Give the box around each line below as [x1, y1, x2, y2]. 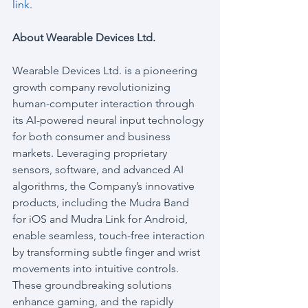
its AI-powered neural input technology [12, 113, 206, 126]
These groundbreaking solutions [12, 278, 175, 291]
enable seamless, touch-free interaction [12, 229, 208, 242]
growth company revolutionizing [12, 80, 173, 93]
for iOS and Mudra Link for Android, [12, 212, 190, 225]
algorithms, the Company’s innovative [12, 179, 197, 192]
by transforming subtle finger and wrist [12, 245, 203, 258]
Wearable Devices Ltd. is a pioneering [12, 64, 200, 77]
